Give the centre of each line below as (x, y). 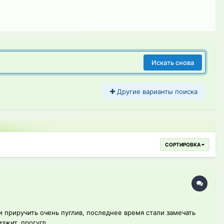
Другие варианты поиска (156, 92)
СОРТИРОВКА (183, 145)
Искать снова (173, 62)
